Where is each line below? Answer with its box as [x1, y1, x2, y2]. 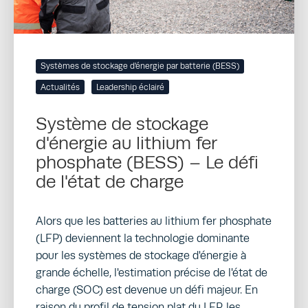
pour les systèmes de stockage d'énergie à [36, 249, 246, 263]
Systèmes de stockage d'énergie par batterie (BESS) [41, 60, 240, 71]
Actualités [41, 82, 80, 92]
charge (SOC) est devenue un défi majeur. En [36, 283, 258, 297]
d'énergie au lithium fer [36, 132, 217, 153]
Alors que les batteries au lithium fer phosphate [36, 214, 272, 228]
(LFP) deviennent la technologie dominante [36, 232, 250, 245]
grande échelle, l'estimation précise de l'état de [36, 266, 267, 280]
